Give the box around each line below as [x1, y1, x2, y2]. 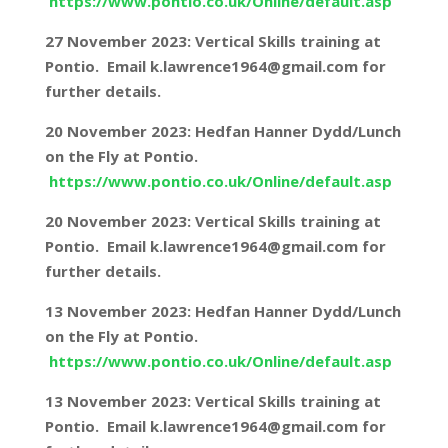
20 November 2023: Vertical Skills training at [44, 211, 381, 231]
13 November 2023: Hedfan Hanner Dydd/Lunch [44, 301, 401, 321]
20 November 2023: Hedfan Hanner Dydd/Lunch [44, 121, 401, 141]
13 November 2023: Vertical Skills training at [44, 391, 381, 411]
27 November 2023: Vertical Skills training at [44, 31, 381, 51]
